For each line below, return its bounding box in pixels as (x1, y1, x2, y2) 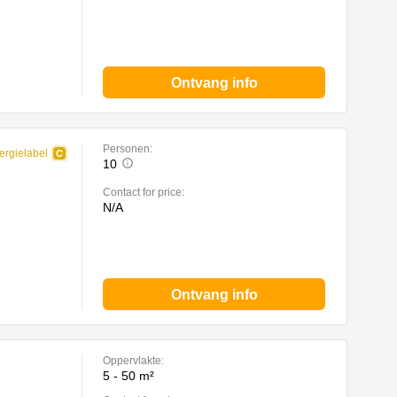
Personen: (103, 143, 152, 155)
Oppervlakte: (103, 354, 164, 367)
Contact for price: (103, 186, 184, 198)
